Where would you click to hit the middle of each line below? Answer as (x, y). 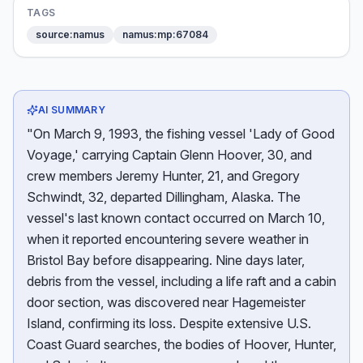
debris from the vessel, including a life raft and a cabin (181, 281)
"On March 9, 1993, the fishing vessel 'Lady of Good (181, 134)
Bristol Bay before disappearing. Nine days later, (166, 260)
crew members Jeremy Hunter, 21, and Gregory (163, 176)
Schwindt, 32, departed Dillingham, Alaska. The (164, 197)
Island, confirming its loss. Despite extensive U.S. (169, 323)
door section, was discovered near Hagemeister (166, 302)
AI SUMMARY (72, 110)
